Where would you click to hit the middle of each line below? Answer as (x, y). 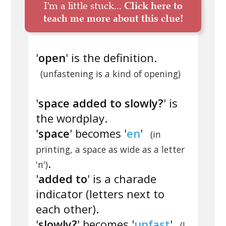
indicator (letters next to (100, 194)
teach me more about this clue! (113, 18)
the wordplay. (72, 118)
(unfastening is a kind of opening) (110, 74)
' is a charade (122, 179)
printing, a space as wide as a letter (110, 150)
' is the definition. (111, 58)
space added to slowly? (101, 103)
